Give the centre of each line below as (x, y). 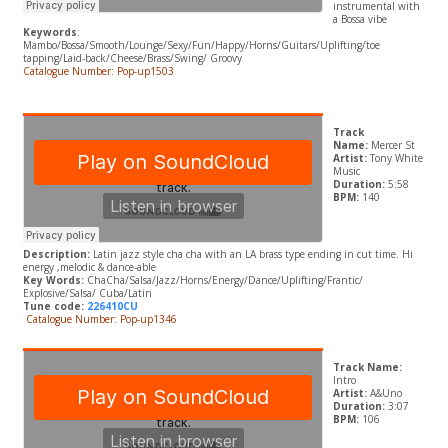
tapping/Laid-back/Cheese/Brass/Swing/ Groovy (132, 58)
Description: (56, 254)
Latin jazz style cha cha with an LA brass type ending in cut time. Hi (251, 254)
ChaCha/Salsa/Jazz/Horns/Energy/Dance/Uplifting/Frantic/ (223, 280)
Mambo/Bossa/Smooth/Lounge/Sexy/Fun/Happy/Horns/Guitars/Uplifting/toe (201, 45)
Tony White (396, 158)
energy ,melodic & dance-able (89, 267)
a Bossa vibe (359, 19)
